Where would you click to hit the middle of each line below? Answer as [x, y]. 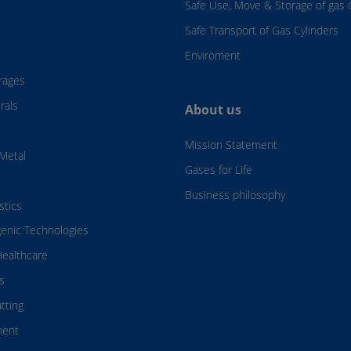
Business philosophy [235, 194]
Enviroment [213, 56]
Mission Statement [231, 145]
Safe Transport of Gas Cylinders [262, 31]
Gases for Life [219, 170]
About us [213, 110]
